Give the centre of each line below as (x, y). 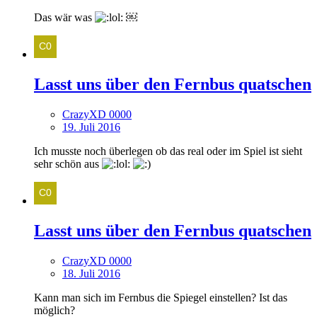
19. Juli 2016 (91, 127)
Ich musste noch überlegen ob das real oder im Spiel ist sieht (168, 151)
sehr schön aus (68, 164)
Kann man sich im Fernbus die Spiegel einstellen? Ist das (161, 297)
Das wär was (64, 18)
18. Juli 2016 (91, 273)
